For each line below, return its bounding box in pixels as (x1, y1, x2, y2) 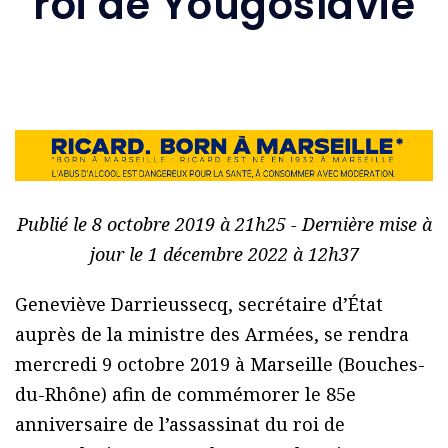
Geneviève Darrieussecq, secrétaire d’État (15, 292, 383, 317)
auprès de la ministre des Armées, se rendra (15, 322, 409, 347)
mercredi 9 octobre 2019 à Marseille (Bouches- (15, 352, 425, 377)
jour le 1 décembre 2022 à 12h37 (89, 242, 359, 267)
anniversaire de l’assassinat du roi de (15, 412, 345, 437)
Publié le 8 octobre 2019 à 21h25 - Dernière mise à (16, 212, 432, 237)
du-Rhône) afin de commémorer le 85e (15, 382, 356, 407)
